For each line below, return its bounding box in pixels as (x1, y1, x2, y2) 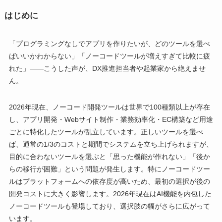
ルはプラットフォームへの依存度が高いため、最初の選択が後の (8, 177, 210, 186)
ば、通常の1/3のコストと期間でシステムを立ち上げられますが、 (8, 140, 213, 149)
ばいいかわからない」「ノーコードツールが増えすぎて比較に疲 (8, 52, 210, 60)
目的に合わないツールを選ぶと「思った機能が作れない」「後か (8, 153, 210, 161)
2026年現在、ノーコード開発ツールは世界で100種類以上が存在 (8, 103, 210, 111)
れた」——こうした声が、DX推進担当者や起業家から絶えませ (8, 64, 206, 73)
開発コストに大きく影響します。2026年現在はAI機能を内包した (8, 190, 212, 198)
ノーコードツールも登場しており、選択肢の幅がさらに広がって (8, 202, 210, 211)
